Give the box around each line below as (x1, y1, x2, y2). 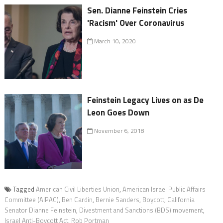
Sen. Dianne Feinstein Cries (87, 4, 188, 17)
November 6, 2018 (93, 126, 145, 136)
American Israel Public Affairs (122, 184, 206, 195)
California (167, 195, 195, 205)
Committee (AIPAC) (4, 195, 59, 205)
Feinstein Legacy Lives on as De (87, 94, 204, 107)
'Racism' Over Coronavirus (87, 16, 185, 30)
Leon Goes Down (87, 106, 150, 119)
